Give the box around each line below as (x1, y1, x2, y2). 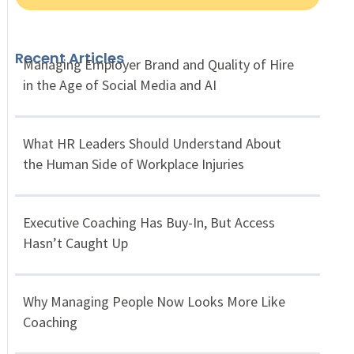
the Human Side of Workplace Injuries (22, 155, 244, 174)
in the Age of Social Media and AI (22, 76, 217, 95)
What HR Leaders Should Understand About (22, 134, 281, 153)
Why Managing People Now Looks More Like (22, 292, 285, 311)
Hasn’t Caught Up (22, 234, 128, 253)
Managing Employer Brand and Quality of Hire (22, 55, 294, 74)
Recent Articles (14, 48, 124, 69)
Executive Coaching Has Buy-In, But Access (22, 213, 275, 232)
